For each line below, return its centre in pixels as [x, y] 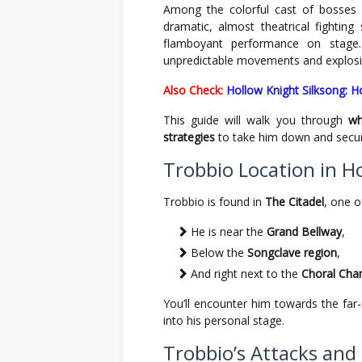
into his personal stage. [224, 320]
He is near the [229, 232]
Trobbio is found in [214, 202]
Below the [219, 253]
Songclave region [292, 253]
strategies [189, 137]
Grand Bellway [304, 232]
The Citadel [295, 202]
